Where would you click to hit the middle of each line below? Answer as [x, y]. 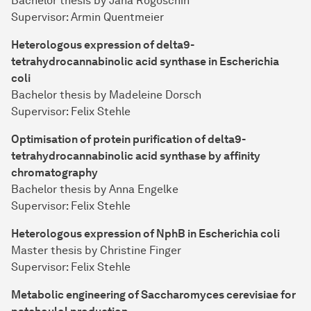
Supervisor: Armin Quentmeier [87, 17]
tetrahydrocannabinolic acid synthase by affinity [136, 156]
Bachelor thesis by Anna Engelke [95, 190]
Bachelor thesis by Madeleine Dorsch [106, 95]
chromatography [54, 173]
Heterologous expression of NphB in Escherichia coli [145, 234]
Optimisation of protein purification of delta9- [128, 140]
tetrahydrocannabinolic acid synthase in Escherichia [145, 62]
